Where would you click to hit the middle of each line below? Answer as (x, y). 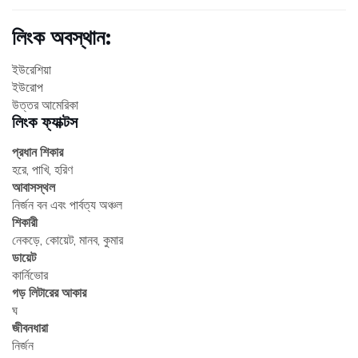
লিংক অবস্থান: (62, 38)
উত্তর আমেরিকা (45, 105)
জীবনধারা (30, 328)
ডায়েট (24, 258)
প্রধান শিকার (38, 152)
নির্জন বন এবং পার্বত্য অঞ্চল (67, 205)
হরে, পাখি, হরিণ (42, 170)
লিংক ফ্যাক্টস (45, 122)
